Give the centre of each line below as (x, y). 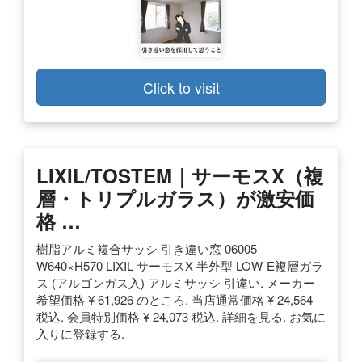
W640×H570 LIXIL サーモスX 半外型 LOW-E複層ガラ (180, 266)
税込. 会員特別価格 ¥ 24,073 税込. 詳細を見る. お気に (181, 317)
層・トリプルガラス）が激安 (166, 198)
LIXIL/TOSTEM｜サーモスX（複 (180, 176)
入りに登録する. (80, 334)
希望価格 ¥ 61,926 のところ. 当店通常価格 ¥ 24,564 (175, 300)
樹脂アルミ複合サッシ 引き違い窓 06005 (147, 249)
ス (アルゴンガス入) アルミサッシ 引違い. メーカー (176, 283)
